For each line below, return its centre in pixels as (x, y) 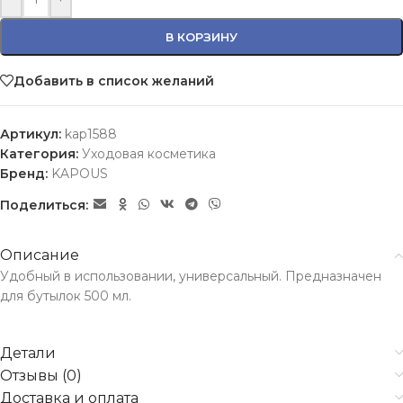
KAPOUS (80, 174)
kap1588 (91, 134)
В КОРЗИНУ (201, 37)
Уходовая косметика (149, 154)
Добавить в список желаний (114, 81)
